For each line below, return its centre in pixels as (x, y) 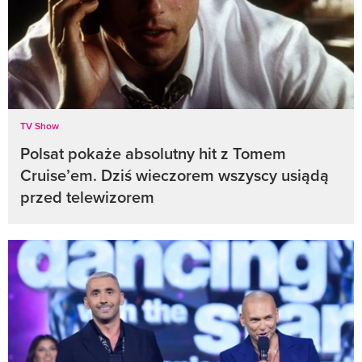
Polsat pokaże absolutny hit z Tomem (153, 153)
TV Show (40, 125)
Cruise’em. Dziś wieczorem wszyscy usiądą (175, 175)
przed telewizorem (87, 196)
